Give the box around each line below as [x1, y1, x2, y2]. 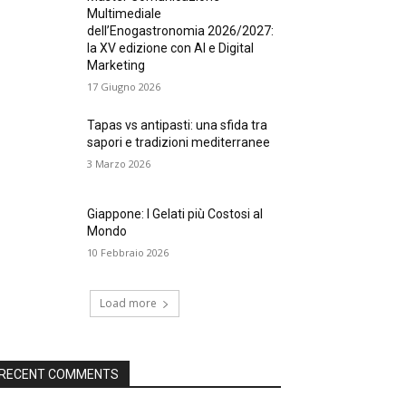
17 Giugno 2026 [87, 80, 161, 93]
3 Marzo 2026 [87, 157, 151, 170]
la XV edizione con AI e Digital [87, 41, 255, 55]
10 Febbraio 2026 [87, 246, 169, 260]
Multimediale [87, 6, 162, 21]
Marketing [87, 58, 146, 72]
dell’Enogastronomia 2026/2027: [87, 24, 275, 38]
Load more [99, 295, 157, 312]
